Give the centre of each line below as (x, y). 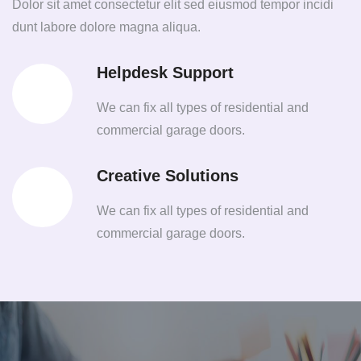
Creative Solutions (168, 175)
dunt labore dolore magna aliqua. (106, 27)
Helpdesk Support (165, 72)
